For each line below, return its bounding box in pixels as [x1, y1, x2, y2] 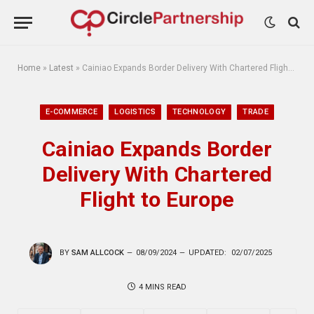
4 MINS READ [139, 282, 186, 292]
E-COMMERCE [45, 107, 98, 116]
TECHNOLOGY [172, 107, 226, 116]
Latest [49, 63, 74, 73]
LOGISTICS [114, 107, 156, 116]
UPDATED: [189, 248, 226, 258]
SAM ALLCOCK [71, 248, 124, 258]
